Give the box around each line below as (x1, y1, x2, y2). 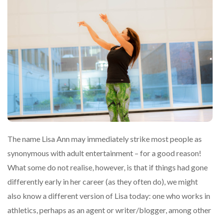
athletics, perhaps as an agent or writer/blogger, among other (7, 205, 211, 215)
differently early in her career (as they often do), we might (7, 176, 198, 186)
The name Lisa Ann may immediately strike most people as (7, 134, 202, 143)
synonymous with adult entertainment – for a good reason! (7, 148, 201, 158)
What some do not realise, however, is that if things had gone (7, 162, 208, 172)
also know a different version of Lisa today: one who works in (7, 191, 210, 200)
